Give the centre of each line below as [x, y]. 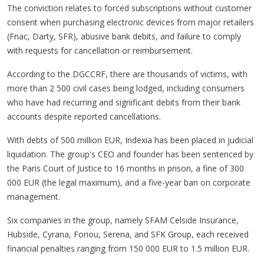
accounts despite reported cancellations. [84, 116]
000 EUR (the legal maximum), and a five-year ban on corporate [129, 182]
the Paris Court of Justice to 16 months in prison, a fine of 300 [126, 168]
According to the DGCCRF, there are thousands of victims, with [127, 74]
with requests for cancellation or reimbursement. [100, 50]
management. [34, 196]
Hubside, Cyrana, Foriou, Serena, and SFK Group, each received [128, 234]
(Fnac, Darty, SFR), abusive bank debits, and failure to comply [124, 36]
